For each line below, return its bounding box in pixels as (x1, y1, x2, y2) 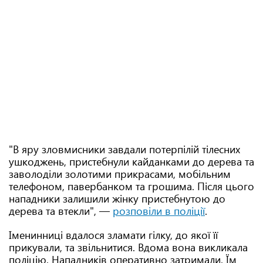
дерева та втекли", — (9, 204, 113, 218)
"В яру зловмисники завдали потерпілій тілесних (9, 142, 240, 156)
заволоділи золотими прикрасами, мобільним (9, 167, 231, 181)
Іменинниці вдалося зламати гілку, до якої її (9, 228, 218, 242)
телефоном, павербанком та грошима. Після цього (9, 179, 254, 193)
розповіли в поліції (113, 204, 205, 218)
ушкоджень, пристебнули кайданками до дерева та (9, 154, 254, 168)
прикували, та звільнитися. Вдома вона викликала (9, 240, 248, 254)
